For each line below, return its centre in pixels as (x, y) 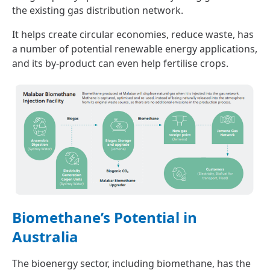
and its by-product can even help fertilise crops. (120, 63)
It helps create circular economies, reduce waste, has (133, 34)
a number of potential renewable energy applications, (135, 49)
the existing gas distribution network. (99, 10)
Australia (45, 236)
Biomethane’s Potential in (105, 217)
